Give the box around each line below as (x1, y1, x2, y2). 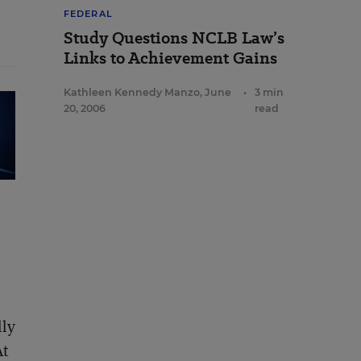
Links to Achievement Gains (64, 47, 277, 69)
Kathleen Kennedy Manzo (64, 86, 200, 98)
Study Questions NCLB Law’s (64, 27, 284, 49)
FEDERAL (64, 8, 113, 19)
